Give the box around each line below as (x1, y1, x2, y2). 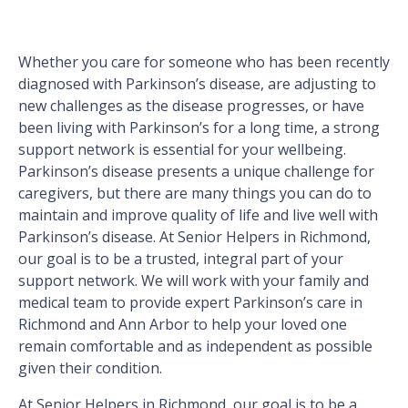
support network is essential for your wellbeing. (18, 139, 346, 160)
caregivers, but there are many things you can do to (18, 183, 372, 204)
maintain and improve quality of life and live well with (18, 205, 378, 226)
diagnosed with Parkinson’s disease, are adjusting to (18, 74, 376, 95)
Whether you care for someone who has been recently (18, 52, 390, 73)
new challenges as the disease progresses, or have (18, 96, 364, 117)
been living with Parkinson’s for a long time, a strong (18, 117, 380, 138)
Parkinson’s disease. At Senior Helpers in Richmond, (18, 227, 371, 248)
